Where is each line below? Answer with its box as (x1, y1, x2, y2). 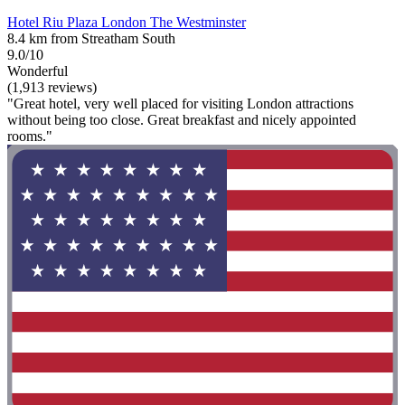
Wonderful (7, 63, 68, 80)
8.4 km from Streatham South (7, 31, 175, 47)
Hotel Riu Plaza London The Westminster (7, 14, 246, 31)
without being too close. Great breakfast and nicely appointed (7, 112, 356, 128)
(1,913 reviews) (7, 80, 97, 96)
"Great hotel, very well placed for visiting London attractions (7, 96, 353, 112)
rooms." (7, 128, 52, 145)
